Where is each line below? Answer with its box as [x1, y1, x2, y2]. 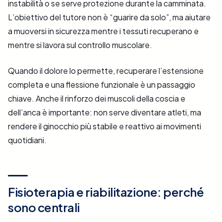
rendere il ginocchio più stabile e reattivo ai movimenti [8, 121, 201, 132]
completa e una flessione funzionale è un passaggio [8, 79, 195, 90]
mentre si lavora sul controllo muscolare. [8, 40, 152, 51]
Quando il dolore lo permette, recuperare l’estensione [8, 65, 204, 76]
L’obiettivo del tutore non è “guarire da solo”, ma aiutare [8, 12, 211, 23]
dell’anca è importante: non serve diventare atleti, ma [8, 107, 201, 118]
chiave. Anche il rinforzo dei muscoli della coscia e [8, 93, 185, 104]
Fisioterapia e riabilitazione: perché [8, 184, 204, 200]
